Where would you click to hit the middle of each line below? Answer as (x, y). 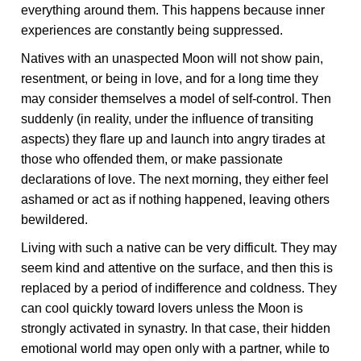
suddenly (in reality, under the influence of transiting (168, 119)
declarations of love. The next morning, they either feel (175, 179)
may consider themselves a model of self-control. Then (176, 99)
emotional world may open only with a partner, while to (176, 349)
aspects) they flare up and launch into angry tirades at (173, 139)
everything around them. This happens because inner (173, 10)
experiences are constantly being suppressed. (152, 30)
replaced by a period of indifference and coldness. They (179, 288)
